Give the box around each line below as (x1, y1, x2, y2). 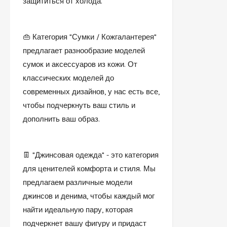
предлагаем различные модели (23, 177, 132, 187)
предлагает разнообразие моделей (23, 46, 145, 55)
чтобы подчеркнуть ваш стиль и (23, 100, 135, 110)
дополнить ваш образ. (23, 114, 100, 124)
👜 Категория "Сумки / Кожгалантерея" (23, 32, 157, 42)
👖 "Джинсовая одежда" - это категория (23, 150, 159, 160)
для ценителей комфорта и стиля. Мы (23, 164, 156, 173)
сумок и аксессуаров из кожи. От (23, 59, 137, 69)
